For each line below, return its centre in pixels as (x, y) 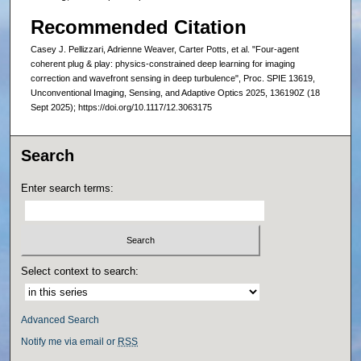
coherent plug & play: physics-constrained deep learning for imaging (162, 63)
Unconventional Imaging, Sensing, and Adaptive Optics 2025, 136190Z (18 (175, 92)
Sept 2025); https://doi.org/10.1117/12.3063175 (121, 107)
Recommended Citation (138, 27)
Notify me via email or (70, 341)
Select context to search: (80, 271)
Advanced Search (60, 320)
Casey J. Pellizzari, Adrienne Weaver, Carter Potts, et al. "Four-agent (164, 49)
